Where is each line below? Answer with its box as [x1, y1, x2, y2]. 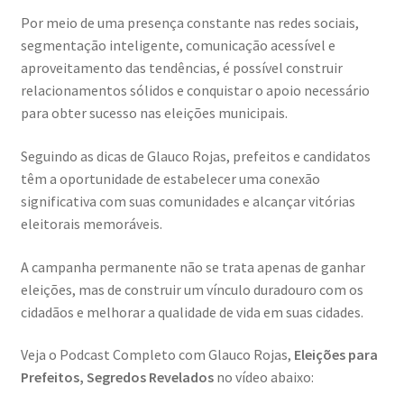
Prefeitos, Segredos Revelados [20, 368, 214, 387]
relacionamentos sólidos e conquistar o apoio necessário [20, 81, 370, 100]
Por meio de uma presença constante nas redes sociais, [20, 14, 359, 32]
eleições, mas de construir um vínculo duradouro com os [20, 280, 363, 298]
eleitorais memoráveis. [20, 214, 162, 233]
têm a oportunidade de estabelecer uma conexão [20, 169, 320, 188]
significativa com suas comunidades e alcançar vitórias [20, 191, 355, 210]
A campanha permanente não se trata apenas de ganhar [20, 257, 365, 276]
